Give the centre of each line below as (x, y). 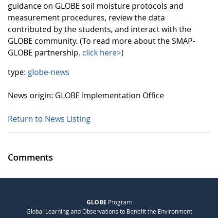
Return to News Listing (49, 119)
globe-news (49, 72)
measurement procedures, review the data (86, 18)
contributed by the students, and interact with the (100, 29)
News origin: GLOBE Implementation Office (86, 95)
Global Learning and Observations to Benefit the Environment (109, 211)
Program (119, 202)
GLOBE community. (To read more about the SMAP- (101, 41)
